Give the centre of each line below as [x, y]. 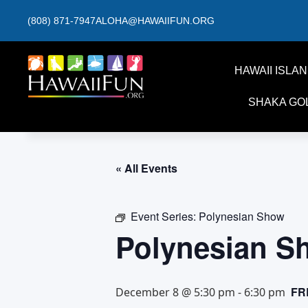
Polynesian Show [242, 216]
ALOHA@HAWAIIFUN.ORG [155, 21]
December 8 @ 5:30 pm [175, 292]
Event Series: [165, 216]
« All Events [146, 168]
